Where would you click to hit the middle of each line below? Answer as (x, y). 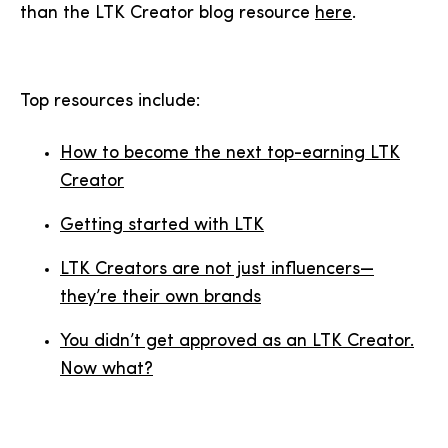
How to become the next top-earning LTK (230, 153)
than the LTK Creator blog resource (167, 13)
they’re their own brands (160, 297)
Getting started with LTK (162, 225)
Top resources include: (110, 101)
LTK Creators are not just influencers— (217, 269)
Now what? (106, 369)
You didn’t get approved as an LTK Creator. (237, 341)
